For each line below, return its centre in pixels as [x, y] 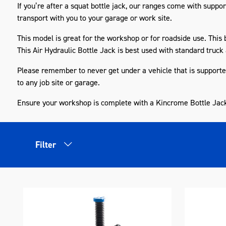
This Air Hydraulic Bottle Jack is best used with [96, 50]
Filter [46, 145]
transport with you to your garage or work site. [94, 18]
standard [189, 50]
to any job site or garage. [58, 82]
